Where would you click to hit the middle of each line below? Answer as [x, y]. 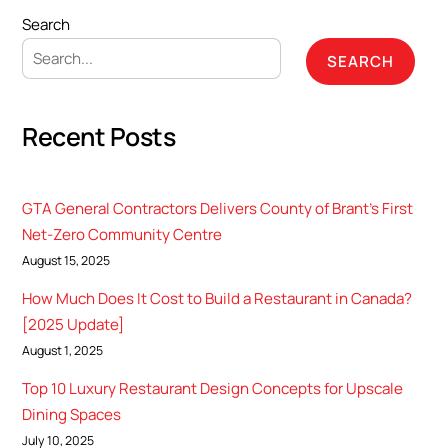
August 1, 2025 [63, 351]
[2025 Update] [73, 325]
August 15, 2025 [66, 260]
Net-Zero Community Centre [122, 234]
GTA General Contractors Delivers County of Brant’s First [218, 208]
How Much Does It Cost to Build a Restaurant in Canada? [217, 299]
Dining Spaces [72, 415]
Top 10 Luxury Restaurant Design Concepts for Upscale [213, 389]
